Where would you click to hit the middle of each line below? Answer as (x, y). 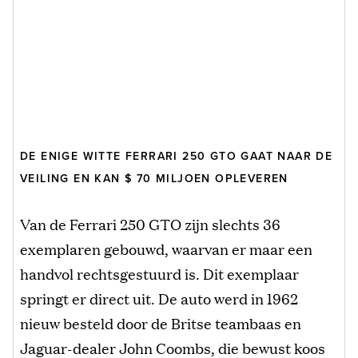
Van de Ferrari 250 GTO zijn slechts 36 (150, 223)
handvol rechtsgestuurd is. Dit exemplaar (159, 273)
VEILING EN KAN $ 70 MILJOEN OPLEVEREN (154, 178)
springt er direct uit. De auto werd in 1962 (159, 298)
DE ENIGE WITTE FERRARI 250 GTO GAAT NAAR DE (177, 156)
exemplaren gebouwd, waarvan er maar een (166, 248)
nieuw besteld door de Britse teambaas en (161, 322)
